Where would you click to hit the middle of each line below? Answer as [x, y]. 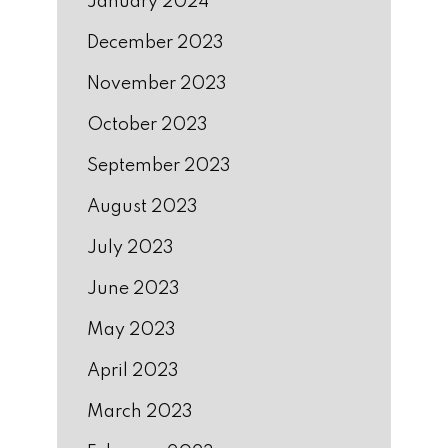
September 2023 [159, 165]
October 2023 [147, 124]
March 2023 [140, 411]
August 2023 [142, 206]
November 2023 [157, 83]
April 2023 [133, 370]
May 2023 [131, 329]
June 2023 [133, 288]
